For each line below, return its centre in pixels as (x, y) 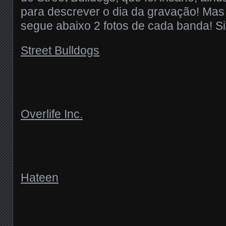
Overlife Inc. (52, 114)
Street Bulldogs (60, 50)
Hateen (40, 177)
